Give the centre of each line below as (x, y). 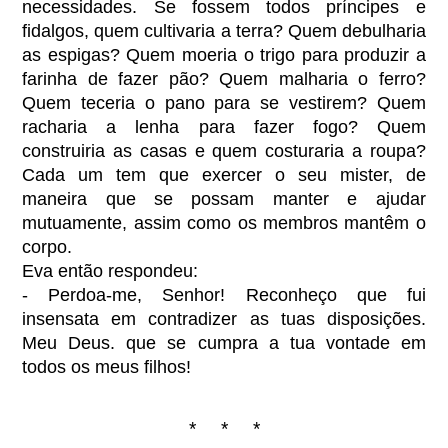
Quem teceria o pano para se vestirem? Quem (224, 102)
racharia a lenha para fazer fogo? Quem (224, 126)
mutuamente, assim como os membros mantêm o (224, 222)
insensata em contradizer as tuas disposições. (224, 318)
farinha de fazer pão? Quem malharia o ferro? (224, 78)
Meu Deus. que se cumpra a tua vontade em (224, 342)
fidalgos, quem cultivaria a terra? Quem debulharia (224, 30)
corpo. (47, 246)
